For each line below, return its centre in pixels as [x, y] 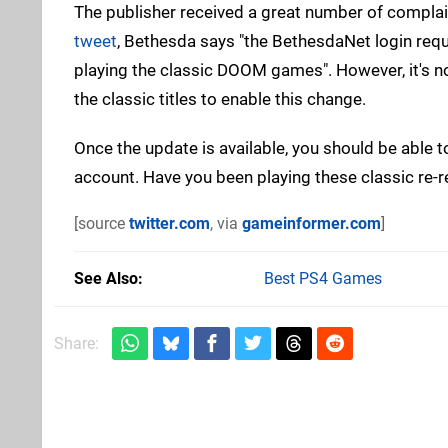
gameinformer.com [311, 223]
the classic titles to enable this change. [220, 98]
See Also [106, 278]
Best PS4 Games [323, 278]
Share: [76, 343]
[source [101, 223]
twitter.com [169, 223]
